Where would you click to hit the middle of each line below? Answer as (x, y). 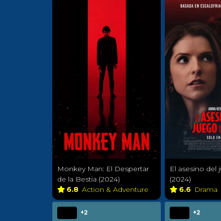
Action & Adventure (116, 190)
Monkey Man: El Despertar (103, 169)
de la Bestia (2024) (89, 179)
